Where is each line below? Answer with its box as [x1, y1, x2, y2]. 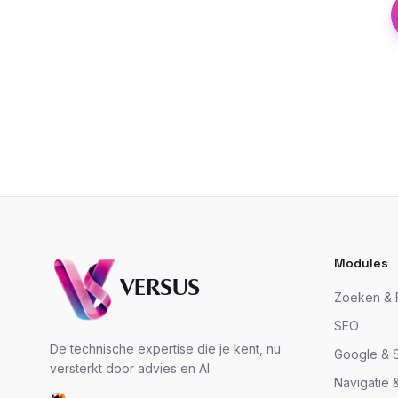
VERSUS [121, 276, 201, 303]
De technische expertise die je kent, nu [50, 341, 281, 356]
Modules [334, 255, 388, 271]
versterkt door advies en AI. [50, 361, 212, 376]
